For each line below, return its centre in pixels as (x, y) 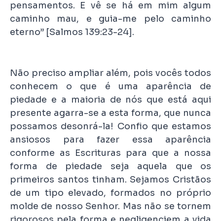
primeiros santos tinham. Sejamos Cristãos (110, 180)
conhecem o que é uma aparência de (110, 87)
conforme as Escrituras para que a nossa (110, 153)
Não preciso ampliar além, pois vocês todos (110, 73)
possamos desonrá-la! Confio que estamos (110, 127)
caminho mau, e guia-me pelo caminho (110, 19)
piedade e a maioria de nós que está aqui (110, 100)
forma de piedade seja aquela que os (110, 166)
